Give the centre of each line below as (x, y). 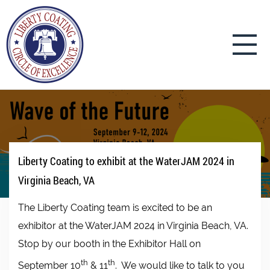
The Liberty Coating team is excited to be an (115, 208)
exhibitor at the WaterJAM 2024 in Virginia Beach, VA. (134, 226)
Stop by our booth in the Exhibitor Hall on (109, 244)
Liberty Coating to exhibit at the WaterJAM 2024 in (126, 161)
